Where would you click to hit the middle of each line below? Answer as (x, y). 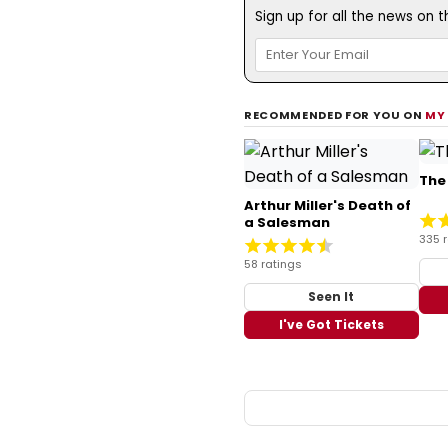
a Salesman (287, 222)
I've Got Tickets (331, 324)
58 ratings (273, 263)
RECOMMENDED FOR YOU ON (335, 114)
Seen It (331, 296)
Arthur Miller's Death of (327, 205)
